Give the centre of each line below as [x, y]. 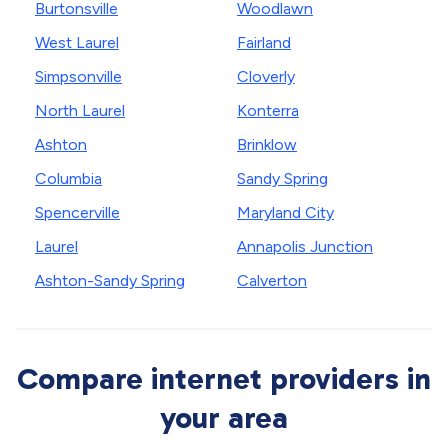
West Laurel [77, 42]
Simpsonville [78, 76]
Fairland [264, 42]
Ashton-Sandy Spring [110, 280]
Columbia [68, 178]
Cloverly [266, 76]
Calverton [272, 280]
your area [224, 418]
